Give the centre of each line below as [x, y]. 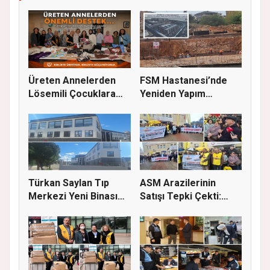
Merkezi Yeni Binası [73, 196]
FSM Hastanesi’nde [183, 80]
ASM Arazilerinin [177, 183]
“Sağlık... [159, 209]
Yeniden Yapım [172, 93]
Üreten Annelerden [72, 80]
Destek [45, 107]
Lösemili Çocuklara [72, 93]
